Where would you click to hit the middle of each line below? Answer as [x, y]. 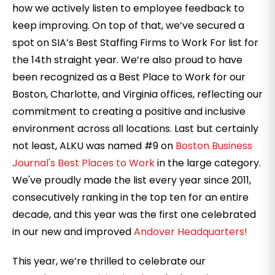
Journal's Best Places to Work [83, 163]
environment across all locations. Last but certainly [135, 129]
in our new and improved [73, 232]
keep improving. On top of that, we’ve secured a [128, 25]
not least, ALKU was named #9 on [94, 146]
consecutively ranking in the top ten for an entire [130, 197]
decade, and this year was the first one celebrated [134, 215]
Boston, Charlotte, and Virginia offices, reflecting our [137, 94]
